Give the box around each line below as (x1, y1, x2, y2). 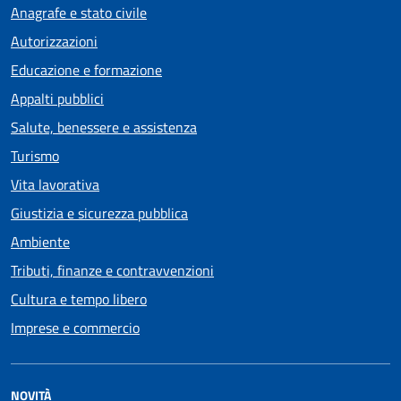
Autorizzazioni (11, 30, 98, 52)
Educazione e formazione (11, 58, 162, 81)
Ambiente (11, 230, 70, 252)
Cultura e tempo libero (11, 287, 147, 310)
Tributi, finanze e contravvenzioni (11, 259, 214, 281)
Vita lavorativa (11, 173, 99, 195)
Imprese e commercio (11, 316, 140, 338)
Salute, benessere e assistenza (11, 115, 197, 138)
